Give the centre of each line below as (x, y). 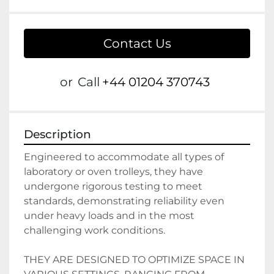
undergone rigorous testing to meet (113, 187)
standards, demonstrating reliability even (124, 201)
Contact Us (137, 44)
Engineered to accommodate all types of (124, 157)
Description (57, 135)
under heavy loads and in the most (109, 216)
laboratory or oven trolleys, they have (113, 172)
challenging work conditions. (94, 231)
